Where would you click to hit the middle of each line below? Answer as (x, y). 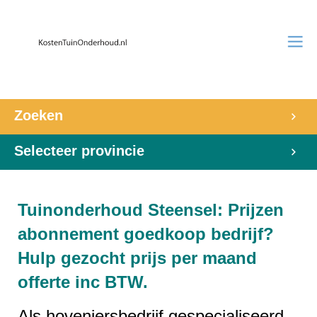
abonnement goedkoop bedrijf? (146, 234)
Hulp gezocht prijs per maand (137, 258)
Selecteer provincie (79, 151)
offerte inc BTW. (83, 282)
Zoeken (39, 115)
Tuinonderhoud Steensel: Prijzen (151, 210)
